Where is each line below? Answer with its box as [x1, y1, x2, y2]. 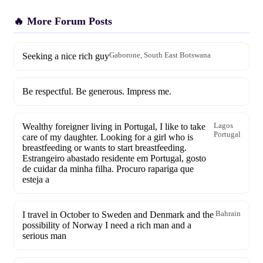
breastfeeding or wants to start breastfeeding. [22, 143, 187, 153]
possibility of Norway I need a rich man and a [22, 220, 191, 230]
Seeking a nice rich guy [22, 51, 109, 61]
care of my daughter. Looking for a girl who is [22, 132, 193, 142]
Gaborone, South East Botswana [109, 51, 211, 59]
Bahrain [215, 210, 241, 218]
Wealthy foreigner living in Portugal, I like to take [22, 122, 205, 131]
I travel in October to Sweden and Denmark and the [22, 210, 214, 220]
